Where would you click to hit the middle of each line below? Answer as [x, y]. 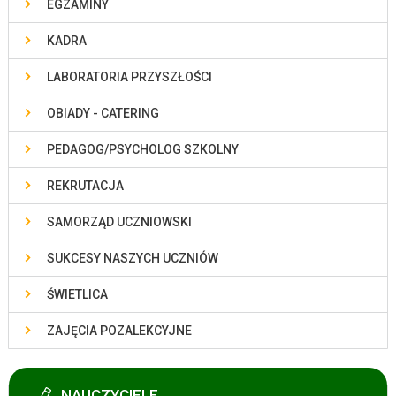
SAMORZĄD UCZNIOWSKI [119, 222]
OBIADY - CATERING [103, 114]
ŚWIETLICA [77, 295]
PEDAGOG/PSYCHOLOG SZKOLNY [142, 150]
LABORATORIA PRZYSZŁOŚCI [129, 77]
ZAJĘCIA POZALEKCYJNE [119, 331]
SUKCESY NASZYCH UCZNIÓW [132, 259]
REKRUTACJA [85, 186]
